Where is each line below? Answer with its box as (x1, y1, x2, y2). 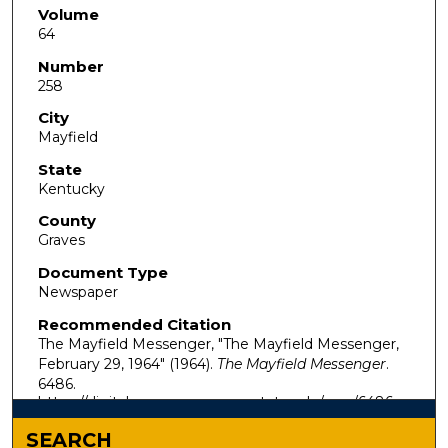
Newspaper (37, 283, 118, 302)
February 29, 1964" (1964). (37, 354, 217, 373)
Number (37, 56, 104, 76)
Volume (37, 4, 99, 24)
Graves (37, 231, 85, 250)
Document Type (37, 263, 168, 283)
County (37, 211, 96, 231)
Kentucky (37, 179, 105, 198)
